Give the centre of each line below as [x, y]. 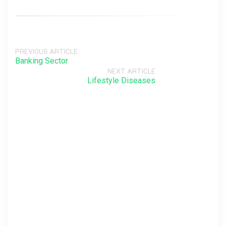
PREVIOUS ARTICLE [46, 51]
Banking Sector [42, 61]
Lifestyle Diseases [121, 80]
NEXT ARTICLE [131, 71]
